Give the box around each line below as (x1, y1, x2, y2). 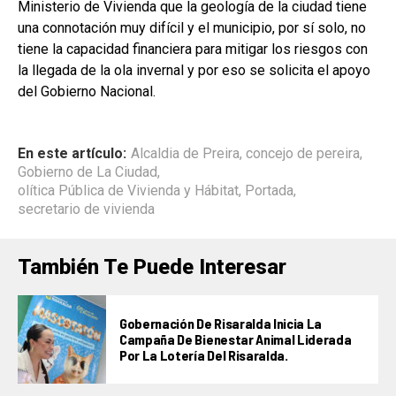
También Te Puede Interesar (18, 254, 286, 279)
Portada (245, 181, 293, 199)
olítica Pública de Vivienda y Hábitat (18, 181, 239, 199)
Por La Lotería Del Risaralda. (119, 346, 288, 363)
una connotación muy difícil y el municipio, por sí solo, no (18, 19, 366, 36)
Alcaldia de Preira (131, 144, 240, 162)
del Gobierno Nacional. (18, 82, 156, 100)
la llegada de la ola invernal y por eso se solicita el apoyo (18, 61, 370, 79)
